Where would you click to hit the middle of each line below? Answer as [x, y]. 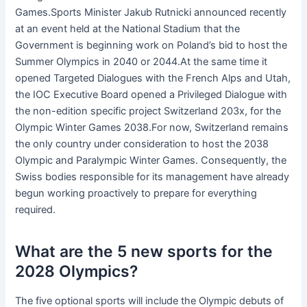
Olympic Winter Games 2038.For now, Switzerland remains [152, 128]
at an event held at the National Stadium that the [128, 29]
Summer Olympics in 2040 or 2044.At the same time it [142, 62]
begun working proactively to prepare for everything [136, 194]
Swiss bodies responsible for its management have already [152, 177]
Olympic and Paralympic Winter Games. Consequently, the [151, 161]
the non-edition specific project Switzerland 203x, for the [148, 111]
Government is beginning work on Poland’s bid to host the [151, 46]
